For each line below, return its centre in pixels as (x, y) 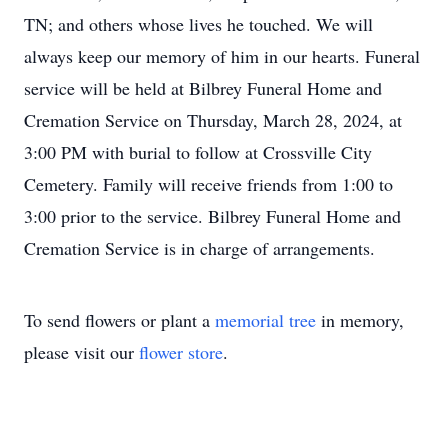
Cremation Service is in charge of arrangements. (199, 248)
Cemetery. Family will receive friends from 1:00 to (208, 184)
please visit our (81, 352)
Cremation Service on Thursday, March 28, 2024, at (213, 120)
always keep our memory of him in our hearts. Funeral (222, 56)
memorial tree (265, 320)
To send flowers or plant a (119, 320)
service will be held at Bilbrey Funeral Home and (203, 88)
